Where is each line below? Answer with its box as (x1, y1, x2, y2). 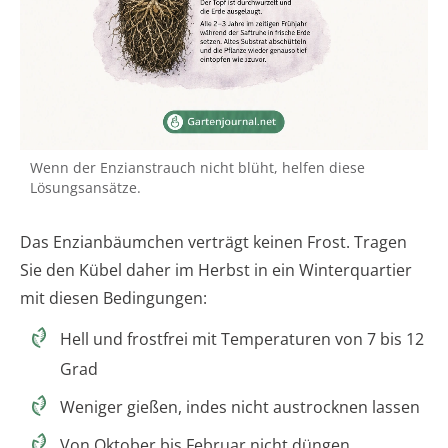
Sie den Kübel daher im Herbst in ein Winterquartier (20, 258, 412, 281)
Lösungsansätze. (30, 177, 141, 197)
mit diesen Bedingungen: (20, 286, 207, 309)
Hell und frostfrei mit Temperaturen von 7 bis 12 (60, 327, 424, 350)
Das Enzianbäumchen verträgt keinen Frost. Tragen (20, 230, 407, 253)
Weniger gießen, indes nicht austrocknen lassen (60, 395, 420, 418)
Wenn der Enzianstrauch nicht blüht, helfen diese (30, 157, 365, 177)
